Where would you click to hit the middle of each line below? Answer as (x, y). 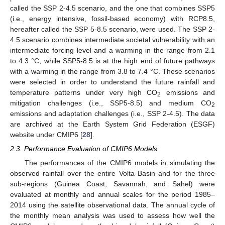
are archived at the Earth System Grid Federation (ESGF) (113, 124)
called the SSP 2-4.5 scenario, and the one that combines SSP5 (113, 8)
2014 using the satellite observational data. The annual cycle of (113, 205)
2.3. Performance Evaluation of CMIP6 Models (84, 148)
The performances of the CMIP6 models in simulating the (120, 163)
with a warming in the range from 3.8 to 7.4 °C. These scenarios (113, 71)
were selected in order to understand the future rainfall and (113, 82)
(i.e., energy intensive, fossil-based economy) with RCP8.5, (113, 18)
